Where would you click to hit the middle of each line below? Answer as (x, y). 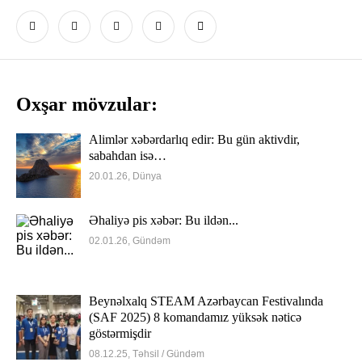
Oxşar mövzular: (87, 104)
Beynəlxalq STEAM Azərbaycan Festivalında (206, 301)
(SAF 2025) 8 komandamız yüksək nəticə (195, 317)
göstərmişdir (120, 333)
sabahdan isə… (128, 156)
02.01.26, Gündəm (130, 241)
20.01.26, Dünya (125, 176)
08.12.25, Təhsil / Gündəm (147, 354)
